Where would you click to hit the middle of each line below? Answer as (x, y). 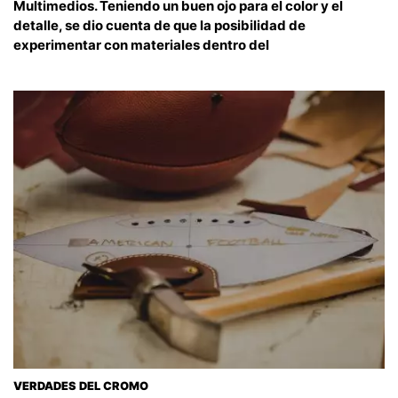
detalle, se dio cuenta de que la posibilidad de (159, 25)
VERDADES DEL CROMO (81, 386)
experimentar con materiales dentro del (141, 44)
